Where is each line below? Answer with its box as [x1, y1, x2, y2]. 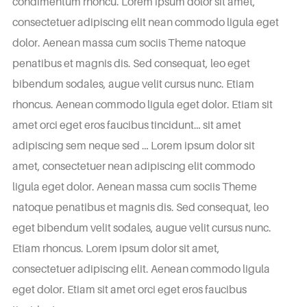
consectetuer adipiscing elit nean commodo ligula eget [12, 15, 279, 29]
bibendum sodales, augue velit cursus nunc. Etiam [12, 77, 254, 90]
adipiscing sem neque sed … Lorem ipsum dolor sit [12, 138, 255, 152]
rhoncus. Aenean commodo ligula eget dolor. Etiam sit [12, 97, 273, 111]
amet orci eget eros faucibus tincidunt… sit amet [12, 118, 241, 132]
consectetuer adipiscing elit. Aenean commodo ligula [12, 262, 270, 275]
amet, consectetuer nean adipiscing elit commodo [12, 159, 255, 173]
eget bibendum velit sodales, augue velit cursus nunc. [12, 221, 271, 234]
